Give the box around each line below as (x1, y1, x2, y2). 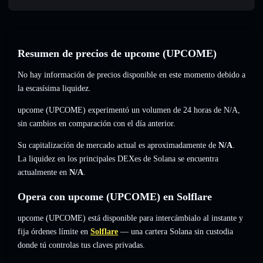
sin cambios (18, 119, 56, 129)
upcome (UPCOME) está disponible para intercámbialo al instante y (18, 214, 243, 223)
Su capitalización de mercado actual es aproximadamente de (18, 141, 218, 150)
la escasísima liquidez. (18, 84, 91, 93)
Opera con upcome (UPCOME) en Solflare (18, 191, 212, 203)
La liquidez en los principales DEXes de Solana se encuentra (18, 154, 218, 164)
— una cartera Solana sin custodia (118, 227, 233, 237)
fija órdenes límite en (18, 227, 88, 237)
